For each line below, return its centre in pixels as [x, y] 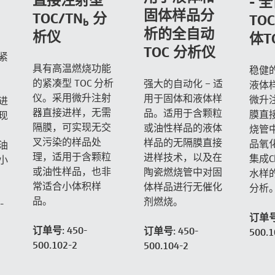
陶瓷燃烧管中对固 [183, 172]
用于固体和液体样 [183, 99]
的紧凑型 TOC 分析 [73, 83]
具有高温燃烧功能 [72, 68]
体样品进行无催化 [183, 187]
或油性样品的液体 [183, 128]
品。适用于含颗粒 [183, 113]
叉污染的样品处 [67, 142]
